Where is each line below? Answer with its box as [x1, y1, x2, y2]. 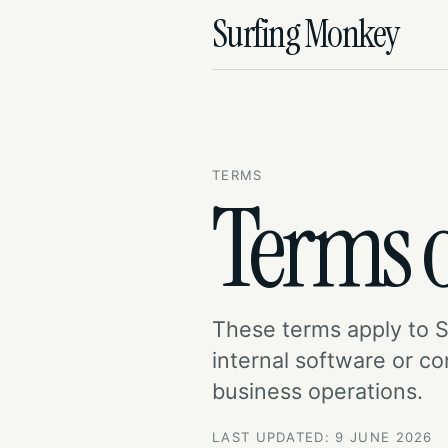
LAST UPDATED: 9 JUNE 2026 [212, 429, 433, 446]
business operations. [212, 378, 423, 405]
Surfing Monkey [212, 10, 399, 59]
